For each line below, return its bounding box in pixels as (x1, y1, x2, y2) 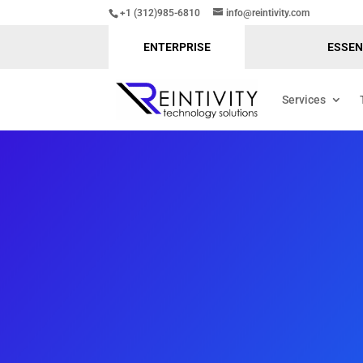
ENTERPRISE (143, 41, 211, 53)
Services (281, 93, 326, 106)
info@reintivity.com (226, 7, 310, 19)
